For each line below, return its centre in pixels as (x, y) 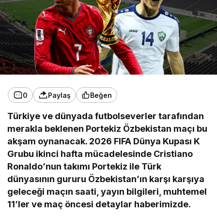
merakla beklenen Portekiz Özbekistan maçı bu (108, 129)
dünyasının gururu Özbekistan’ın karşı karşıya (106, 179)
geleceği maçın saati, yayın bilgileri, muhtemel (107, 192)
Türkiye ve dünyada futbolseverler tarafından (106, 116)
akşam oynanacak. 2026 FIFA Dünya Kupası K (104, 141)
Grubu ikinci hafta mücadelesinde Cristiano (100, 154)
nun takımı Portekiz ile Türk (104, 166)
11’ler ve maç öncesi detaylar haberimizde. (99, 204)
